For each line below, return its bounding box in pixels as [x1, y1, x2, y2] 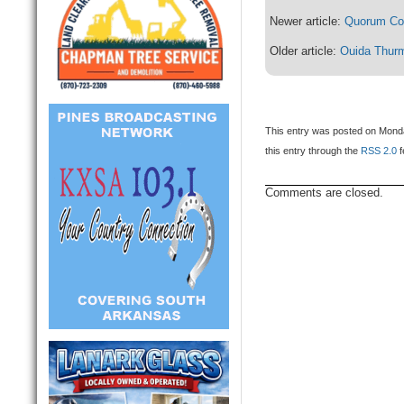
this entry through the [265, 145, 362, 157]
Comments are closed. [265, 186, 384, 200]
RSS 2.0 [361, 145, 398, 157]
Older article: [270, 44, 341, 59]
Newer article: [270, 14, 345, 29]
